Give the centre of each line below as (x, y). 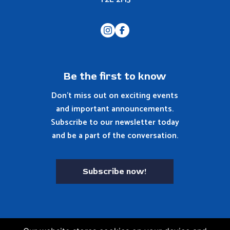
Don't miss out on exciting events (115, 95)
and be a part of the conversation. (115, 136)
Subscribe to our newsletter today (115, 122)
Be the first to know (115, 76)
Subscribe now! (115, 171)
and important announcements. (115, 109)
